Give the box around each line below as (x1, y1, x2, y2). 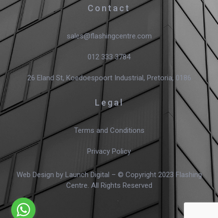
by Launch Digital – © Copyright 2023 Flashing (54, 170, 202, 179)
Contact (88, 2, 130, 13)
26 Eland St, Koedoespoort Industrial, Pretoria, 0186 (27, 73, 191, 82)
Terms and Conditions (73, 126, 145, 135)
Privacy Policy (87, 146, 131, 156)
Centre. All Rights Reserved (66, 181, 152, 190)
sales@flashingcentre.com (66, 31, 152, 40)
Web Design (16, 170, 54, 179)
